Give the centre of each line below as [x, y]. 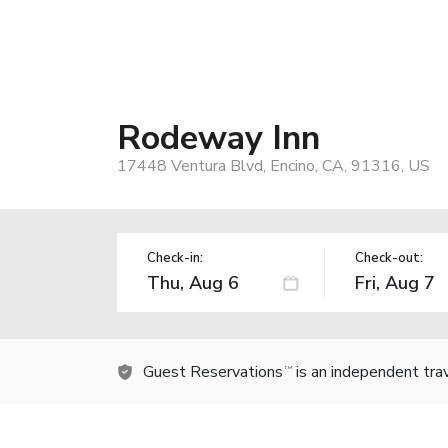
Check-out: [388, 257]
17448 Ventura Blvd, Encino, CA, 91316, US [273, 165]
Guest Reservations [213, 371]
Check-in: [175, 257]
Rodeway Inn [218, 137]
